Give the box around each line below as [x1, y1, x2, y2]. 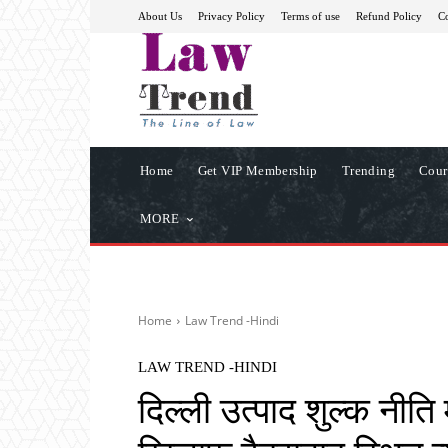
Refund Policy [356, 9, 422, 22]
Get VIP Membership [197, 162, 318, 178]
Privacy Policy [198, 9, 265, 22]
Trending [341, 162, 396, 178]
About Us [138, 9, 182, 22]
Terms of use [281, 9, 340, 22]
